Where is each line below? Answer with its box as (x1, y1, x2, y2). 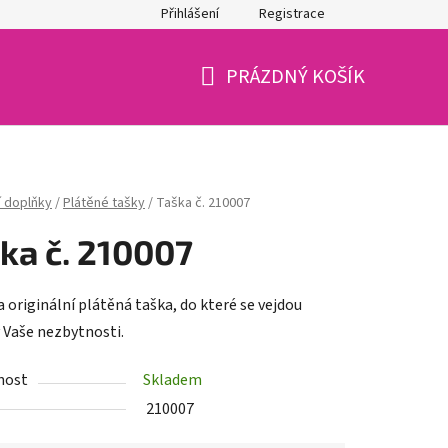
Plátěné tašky (63, 193, 145, 214)
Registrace (259, 4, 325, 24)
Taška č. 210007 (156, 193, 250, 214)
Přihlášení (161, 4, 219, 24)
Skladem (143, 369, 202, 392)
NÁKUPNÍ (199, 86, 280, 115)
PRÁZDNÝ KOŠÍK (226, 63, 365, 91)
